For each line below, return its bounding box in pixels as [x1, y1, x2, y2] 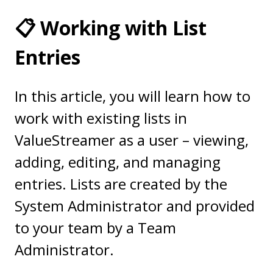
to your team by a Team [15, 218, 176, 238]
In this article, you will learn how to [15, 86, 250, 107]
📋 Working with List [15, 14, 207, 41]
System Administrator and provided [15, 196, 255, 216]
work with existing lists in [15, 108, 187, 129]
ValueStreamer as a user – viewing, [15, 130, 249, 151]
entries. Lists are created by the [15, 174, 227, 194]
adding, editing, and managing [15, 152, 221, 172]
